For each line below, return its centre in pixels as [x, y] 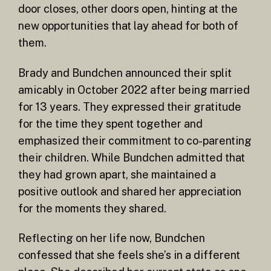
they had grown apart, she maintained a [117, 174]
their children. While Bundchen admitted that [132, 157]
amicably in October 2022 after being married [134, 90]
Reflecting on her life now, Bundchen [112, 238]
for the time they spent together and [110, 123]
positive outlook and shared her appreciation [130, 191]
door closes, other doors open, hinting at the [128, 8]
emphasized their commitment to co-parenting [135, 140]
